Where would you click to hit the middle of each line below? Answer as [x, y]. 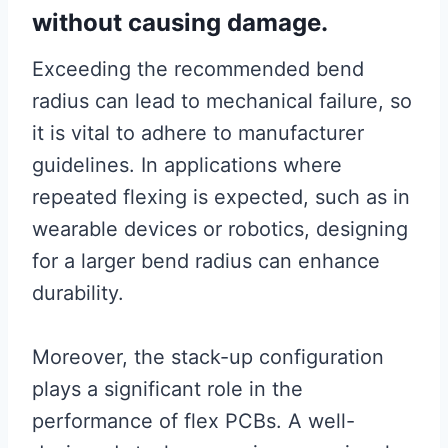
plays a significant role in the [167, 389]
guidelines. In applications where [187, 165]
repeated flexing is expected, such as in [221, 197]
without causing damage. [180, 23]
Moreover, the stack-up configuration [208, 357]
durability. [78, 293]
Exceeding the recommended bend [198, 69]
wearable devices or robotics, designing [220, 229]
